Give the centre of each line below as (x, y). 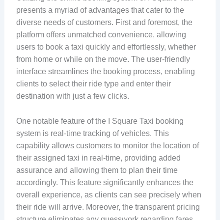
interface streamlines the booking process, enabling (105, 72)
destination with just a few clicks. (72, 96)
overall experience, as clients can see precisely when (109, 194)
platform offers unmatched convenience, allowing (101, 35)
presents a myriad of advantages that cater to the (100, 10)
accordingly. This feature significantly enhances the (105, 182)
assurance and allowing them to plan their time (97, 170)
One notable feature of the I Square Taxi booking (100, 121)
